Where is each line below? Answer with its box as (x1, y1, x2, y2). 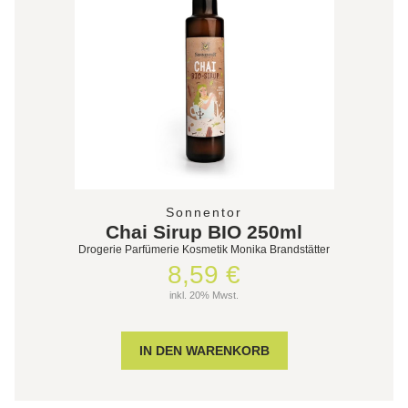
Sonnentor (166, 204, 242, 219)
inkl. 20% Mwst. (169, 289, 239, 301)
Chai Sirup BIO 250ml (106, 220, 302, 242)
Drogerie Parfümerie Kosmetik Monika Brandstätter (78, 242, 330, 256)
